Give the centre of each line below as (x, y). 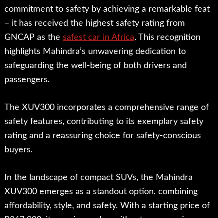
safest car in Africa (98, 38)
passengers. (27, 80)
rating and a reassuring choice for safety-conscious (102, 136)
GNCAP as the (33, 38)
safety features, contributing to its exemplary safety (104, 122)
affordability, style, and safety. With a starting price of (107, 206)
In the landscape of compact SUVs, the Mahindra (98, 178)
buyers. (18, 150)
